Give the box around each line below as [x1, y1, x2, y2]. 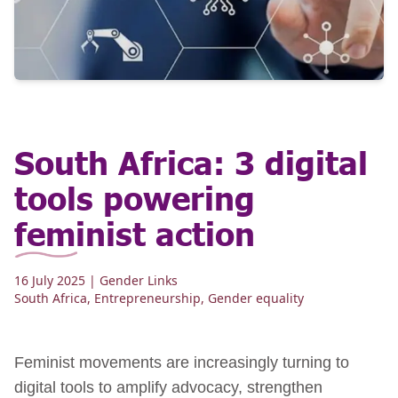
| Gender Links [89, 271, 178, 289]
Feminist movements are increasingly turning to [14, 353, 349, 371]
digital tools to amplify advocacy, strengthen [14, 378, 322, 396]
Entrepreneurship [94, 289, 201, 306]
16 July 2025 [14, 271, 85, 289]
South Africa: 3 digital [14, 140, 368, 181]
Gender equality [208, 289, 304, 306]
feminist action [14, 211, 255, 252]
